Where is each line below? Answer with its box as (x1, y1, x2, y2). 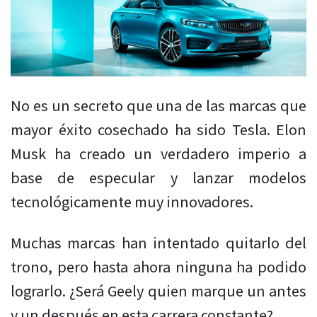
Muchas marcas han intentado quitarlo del (11, 232, 306, 253)
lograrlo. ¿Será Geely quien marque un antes (11, 280, 306, 301)
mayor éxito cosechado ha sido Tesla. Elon (11, 119, 306, 140)
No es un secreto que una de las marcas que (11, 95, 306, 116)
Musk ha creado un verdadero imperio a (11, 143, 306, 164)
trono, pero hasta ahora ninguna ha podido (11, 256, 306, 277)
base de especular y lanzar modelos (11, 167, 306, 188)
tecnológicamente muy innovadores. (11, 191, 253, 212)
